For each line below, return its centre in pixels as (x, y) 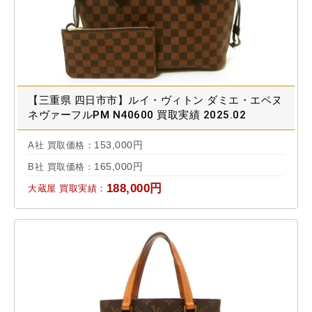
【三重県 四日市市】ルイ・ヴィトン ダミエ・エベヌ (155, 100)
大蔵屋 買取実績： (67, 188)
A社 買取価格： (61, 145)
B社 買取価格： (61, 166)
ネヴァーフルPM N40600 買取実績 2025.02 (137, 115)
